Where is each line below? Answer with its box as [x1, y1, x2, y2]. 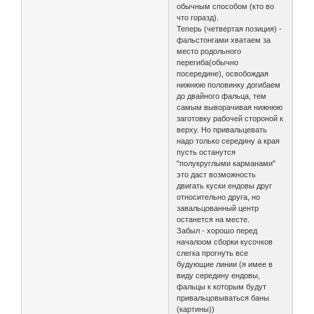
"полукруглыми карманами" [177, 159, 276, 168]
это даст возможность [177, 170, 257, 179]
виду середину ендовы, [177, 271, 261, 280]
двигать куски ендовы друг [177, 182, 273, 191]
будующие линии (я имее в [177, 260, 273, 269]
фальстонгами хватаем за [177, 36, 271, 45]
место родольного [177, 47, 242, 56]
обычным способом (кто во [177, 2, 275, 11]
